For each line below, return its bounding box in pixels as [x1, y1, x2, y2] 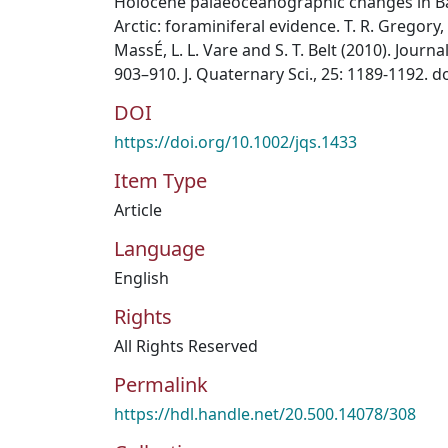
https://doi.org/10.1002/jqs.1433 [114, 131, 357, 153]
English [114, 267, 169, 289]
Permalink [114, 371, 208, 398]
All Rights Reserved [114, 335, 258, 357]
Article [114, 199, 162, 221]
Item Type [114, 167, 207, 194]
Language [114, 235, 205, 262]
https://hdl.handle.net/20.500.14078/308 [114, 403, 416, 425]
